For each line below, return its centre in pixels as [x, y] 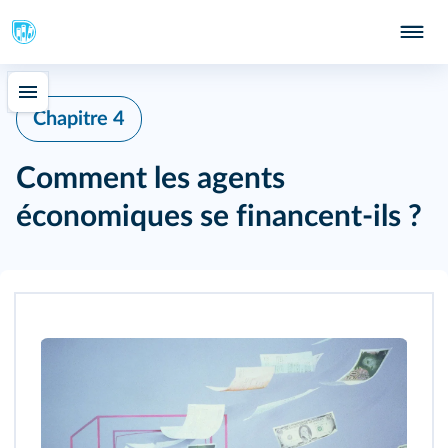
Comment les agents [150, 179]
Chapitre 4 [79, 119]
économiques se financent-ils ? [219, 217]
